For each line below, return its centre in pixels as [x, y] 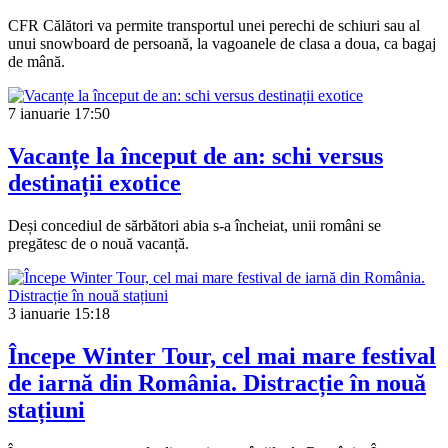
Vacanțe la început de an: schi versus [195, 155]
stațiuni [46, 409]
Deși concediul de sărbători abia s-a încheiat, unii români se [194, 225]
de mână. [36, 61]
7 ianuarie [39, 113]
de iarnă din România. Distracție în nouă [217, 382]
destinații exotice [94, 182]
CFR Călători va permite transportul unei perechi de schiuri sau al [214, 25]
